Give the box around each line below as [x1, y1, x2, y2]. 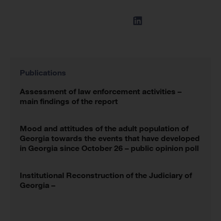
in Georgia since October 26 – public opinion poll [20, 143, 199, 153]
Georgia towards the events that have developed [20, 133, 200, 143]
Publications [20, 68, 66, 77]
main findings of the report [20, 96, 118, 106]
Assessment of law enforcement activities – [20, 86, 182, 96]
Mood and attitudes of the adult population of [20, 123, 188, 133]
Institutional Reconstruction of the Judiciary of [20, 170, 192, 180]
